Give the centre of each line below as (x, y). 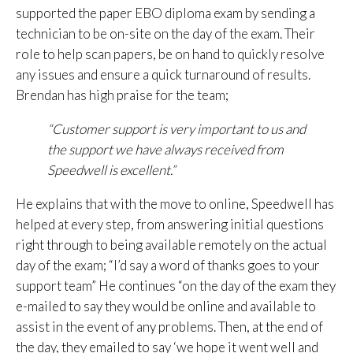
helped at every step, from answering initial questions (170, 225)
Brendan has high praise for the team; (122, 95)
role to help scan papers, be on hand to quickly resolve (170, 54)
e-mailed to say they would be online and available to (166, 307)
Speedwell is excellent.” (111, 170)
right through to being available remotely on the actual (171, 245)
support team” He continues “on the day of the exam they (176, 286)
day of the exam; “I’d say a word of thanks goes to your (168, 266)
